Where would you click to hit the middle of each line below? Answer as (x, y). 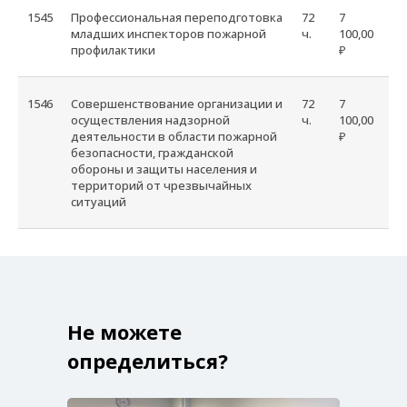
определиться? (148, 361)
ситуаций (99, 202)
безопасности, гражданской (152, 153)
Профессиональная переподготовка (177, 17)
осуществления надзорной (150, 120)
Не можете (124, 332)
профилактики (113, 50)
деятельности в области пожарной (174, 136)
